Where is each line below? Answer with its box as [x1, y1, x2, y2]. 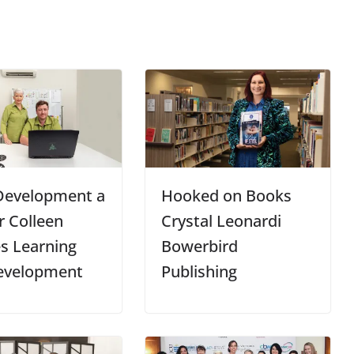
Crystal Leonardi [160, 209, 281, 232]
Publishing [160, 260, 237, 282]
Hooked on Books [160, 184, 292, 206]
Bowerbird [160, 235, 238, 257]
